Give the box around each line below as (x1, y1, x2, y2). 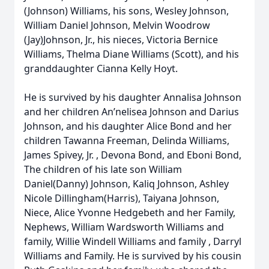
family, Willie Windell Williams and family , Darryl (24, 235, 241, 248)
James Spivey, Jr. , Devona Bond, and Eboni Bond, (24, 148, 241, 162)
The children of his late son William (24, 163, 182, 176)
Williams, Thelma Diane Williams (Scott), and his (24, 47, 239, 61)
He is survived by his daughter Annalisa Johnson (24, 91, 241, 104)
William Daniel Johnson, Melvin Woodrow (24, 19, 210, 32)
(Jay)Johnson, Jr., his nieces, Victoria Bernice (24, 33, 218, 46)
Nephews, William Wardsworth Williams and (24, 220, 224, 234)
